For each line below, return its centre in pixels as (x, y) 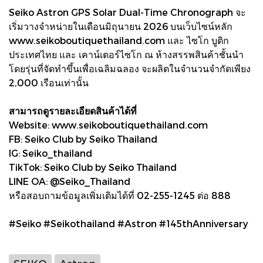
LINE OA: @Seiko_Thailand (70, 181)
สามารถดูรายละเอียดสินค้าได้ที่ (73, 110)
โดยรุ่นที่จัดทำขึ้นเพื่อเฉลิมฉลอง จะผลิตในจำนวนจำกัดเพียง (130, 68)
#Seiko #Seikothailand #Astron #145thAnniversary (129, 223)
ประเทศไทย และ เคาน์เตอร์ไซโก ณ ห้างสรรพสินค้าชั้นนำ (126, 54)
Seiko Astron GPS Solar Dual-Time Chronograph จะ (127, 12)
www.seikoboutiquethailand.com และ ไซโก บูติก (119, 40)
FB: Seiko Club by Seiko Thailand (83, 139)
